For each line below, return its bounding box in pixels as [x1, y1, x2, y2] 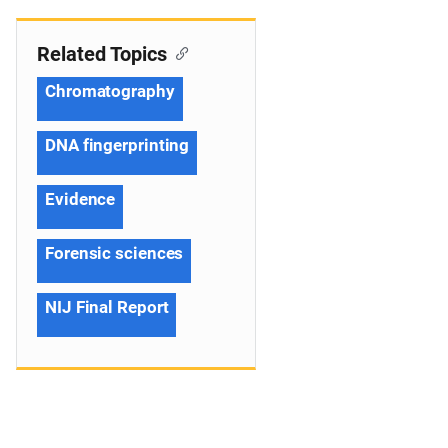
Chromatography [45, 81, 175, 101]
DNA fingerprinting [45, 135, 190, 155]
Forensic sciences [45, 243, 184, 263]
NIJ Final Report [45, 297, 169, 317]
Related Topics [37, 42, 167, 66]
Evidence [45, 189, 116, 209]
